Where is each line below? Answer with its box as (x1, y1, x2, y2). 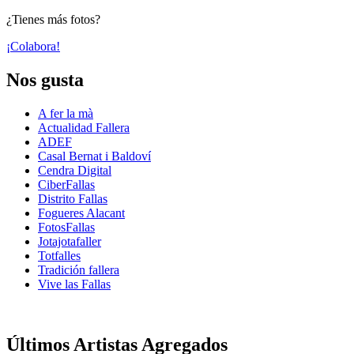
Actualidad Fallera (38, 121, 130, 135)
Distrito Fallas (38, 192, 107, 206)
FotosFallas (38, 220, 95, 235)
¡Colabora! (6, 40, 60, 54)
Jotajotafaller (38, 235, 101, 249)
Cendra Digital (38, 164, 111, 178)
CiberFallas (38, 178, 95, 192)
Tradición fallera (38, 263, 119, 277)
